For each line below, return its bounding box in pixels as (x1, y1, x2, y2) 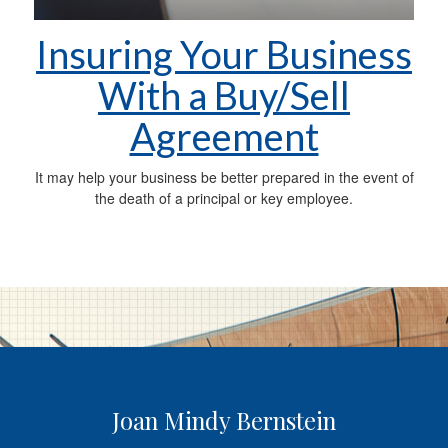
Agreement (129, 113, 319, 159)
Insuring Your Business (36, 31, 412, 77)
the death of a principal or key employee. (95, 188, 353, 208)
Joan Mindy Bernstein (112, 404, 336, 437)
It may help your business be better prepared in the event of (34, 167, 414, 187)
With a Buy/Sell (98, 72, 350, 118)
